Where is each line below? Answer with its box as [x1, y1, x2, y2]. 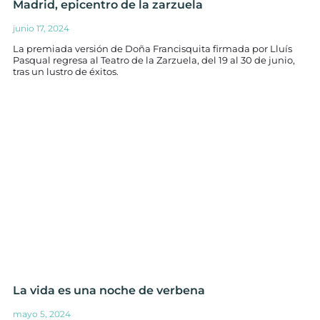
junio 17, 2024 [13, 23, 69, 34]
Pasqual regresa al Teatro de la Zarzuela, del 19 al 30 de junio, [13, 54, 295, 66]
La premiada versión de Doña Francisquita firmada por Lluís [13, 43, 292, 54]
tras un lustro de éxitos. [13, 66, 119, 77]
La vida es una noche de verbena [13, 284, 205, 297]
